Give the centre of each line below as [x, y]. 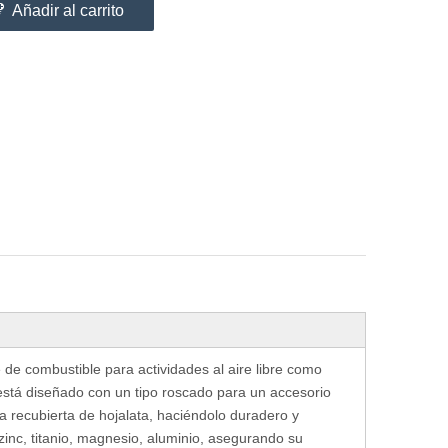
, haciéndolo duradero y [224, 415]
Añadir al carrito [68, 10]
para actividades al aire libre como [211, 369]
